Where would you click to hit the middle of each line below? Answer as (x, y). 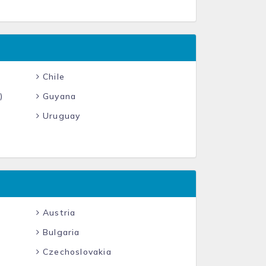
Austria (58, 213)
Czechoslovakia (75, 252)
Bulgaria (60, 232)
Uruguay (60, 116)
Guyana (58, 96)
